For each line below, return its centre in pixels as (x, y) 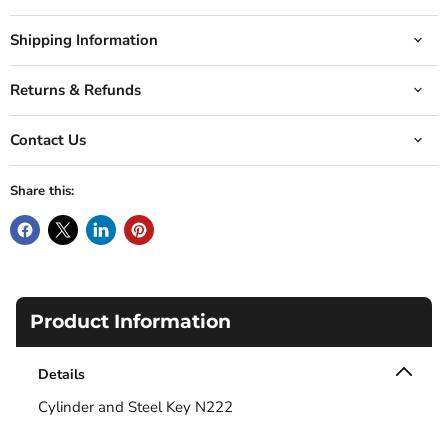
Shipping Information (84, 39)
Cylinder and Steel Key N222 (135, 406)
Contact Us (48, 139)
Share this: (42, 190)
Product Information (130, 321)
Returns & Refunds (75, 89)
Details (61, 374)
